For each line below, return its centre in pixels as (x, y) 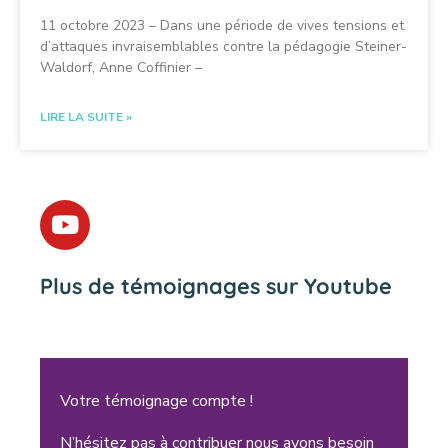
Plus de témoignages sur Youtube (216, 285)
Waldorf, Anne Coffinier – (121, 67)
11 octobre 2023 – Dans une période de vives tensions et (222, 25)
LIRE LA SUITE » (86, 116)
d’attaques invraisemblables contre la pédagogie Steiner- (223, 46)
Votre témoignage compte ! (156, 400)
